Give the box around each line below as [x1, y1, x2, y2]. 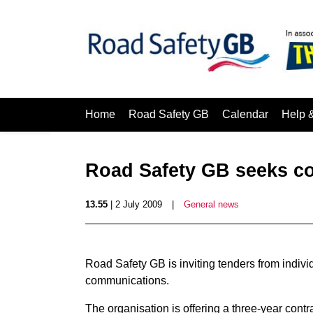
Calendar [222, 108, 268, 120]
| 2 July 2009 [108, 199, 162, 210]
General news [184, 199, 239, 210]
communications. [85, 275, 169, 286]
